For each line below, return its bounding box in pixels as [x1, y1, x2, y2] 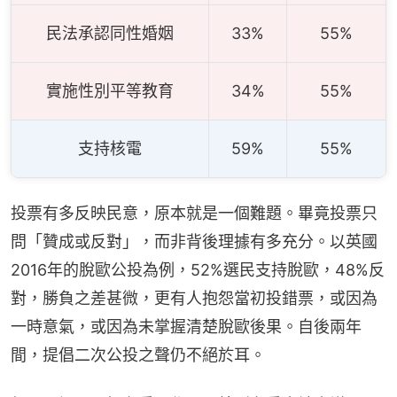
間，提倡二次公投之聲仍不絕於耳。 [11, 346, 266, 365]
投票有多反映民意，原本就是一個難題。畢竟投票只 [11, 204, 378, 223]
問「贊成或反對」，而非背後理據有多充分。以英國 [11, 232, 378, 252]
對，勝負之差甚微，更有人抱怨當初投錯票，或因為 [11, 289, 378, 308]
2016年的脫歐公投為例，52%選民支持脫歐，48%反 [11, 261, 385, 280]
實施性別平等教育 [46, 82, 174, 101]
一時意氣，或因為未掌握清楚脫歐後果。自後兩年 [11, 317, 362, 337]
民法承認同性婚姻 [46, 24, 174, 43]
